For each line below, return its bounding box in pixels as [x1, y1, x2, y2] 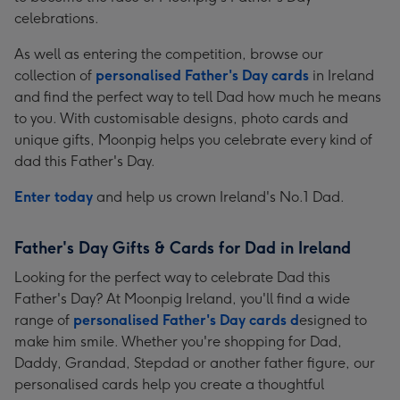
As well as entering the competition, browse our [14, 46, 323, 62]
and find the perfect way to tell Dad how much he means [14, 88, 381, 105]
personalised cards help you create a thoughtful [14, 376, 324, 393]
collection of [14, 67, 96, 84]
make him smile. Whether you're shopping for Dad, [14, 333, 342, 350]
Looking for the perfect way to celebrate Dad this [14, 269, 330, 286]
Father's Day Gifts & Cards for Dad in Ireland [14, 238, 351, 258]
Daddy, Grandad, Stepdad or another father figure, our [14, 354, 375, 371]
